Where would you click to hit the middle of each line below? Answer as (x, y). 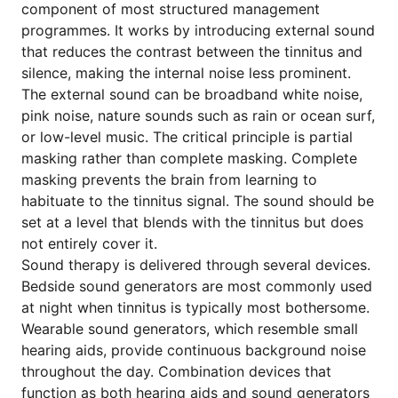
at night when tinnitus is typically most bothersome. (195, 307)
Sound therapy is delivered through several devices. (196, 265)
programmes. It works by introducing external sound (198, 30)
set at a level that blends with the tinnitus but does (192, 222)
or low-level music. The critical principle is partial (187, 137)
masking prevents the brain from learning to (169, 179)
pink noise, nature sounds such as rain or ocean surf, (198, 115)
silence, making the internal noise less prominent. (186, 73)
